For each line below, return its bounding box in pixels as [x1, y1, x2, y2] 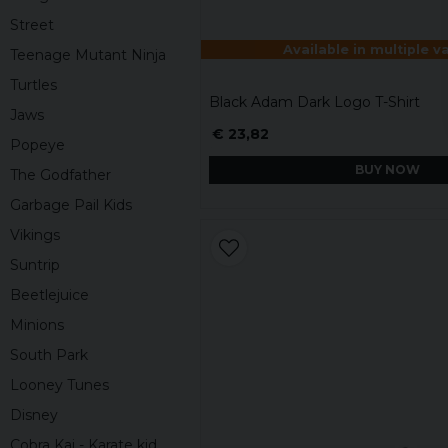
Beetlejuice [10, 286, 89, 305]
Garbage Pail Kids [10, 196, 132, 215]
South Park [10, 346, 88, 365]
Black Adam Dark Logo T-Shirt [209, 93, 420, 112]
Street [10, 16, 54, 35]
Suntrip [10, 256, 60, 275]
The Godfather [10, 166, 111, 185]
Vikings [10, 226, 60, 245]
